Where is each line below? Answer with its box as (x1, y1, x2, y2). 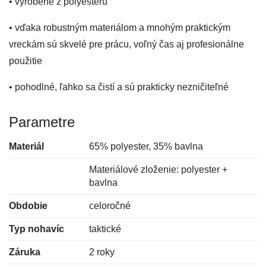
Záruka (9, 247, 40, 257)
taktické (89, 224, 122, 234)
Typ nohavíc (9, 224, 64, 234)
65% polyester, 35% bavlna (89, 141, 204, 151)
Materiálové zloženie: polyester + (89, 164, 228, 175)
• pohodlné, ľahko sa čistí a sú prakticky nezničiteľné (9, 82, 229, 92)
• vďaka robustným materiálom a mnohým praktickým (9, 23, 230, 33)
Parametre (9, 114, 75, 130)
